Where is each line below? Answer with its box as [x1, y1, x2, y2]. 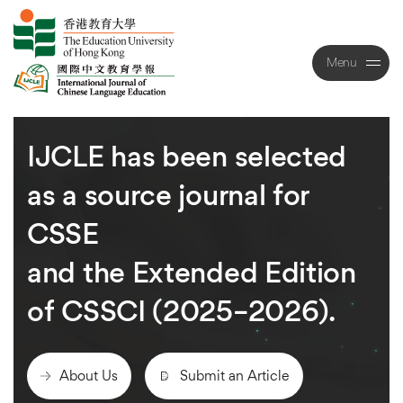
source [84, 176, 172, 212]
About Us [58, 367, 118, 384]
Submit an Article [179, 367, 290, 384]
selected [234, 138, 347, 174]
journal [178, 176, 266, 212]
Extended [131, 254, 258, 290]
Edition [264, 254, 356, 290]
